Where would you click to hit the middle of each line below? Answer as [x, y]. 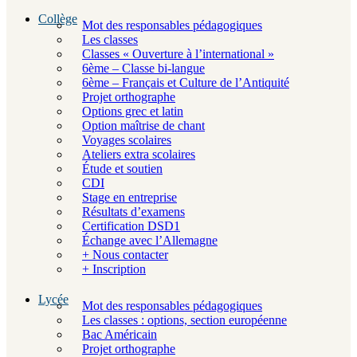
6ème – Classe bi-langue [143, 68]
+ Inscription [114, 269]
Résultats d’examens [133, 212]
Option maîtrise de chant [143, 126]
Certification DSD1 [131, 226]
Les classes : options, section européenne [184, 320]
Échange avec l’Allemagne [150, 240]
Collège [58, 19]
